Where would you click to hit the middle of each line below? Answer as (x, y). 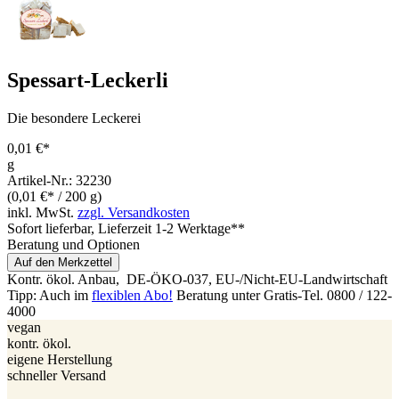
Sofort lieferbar (49, 228)
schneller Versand (57, 375)
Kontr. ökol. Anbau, (65, 279)
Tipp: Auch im (49, 295)
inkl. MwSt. (42, 212)
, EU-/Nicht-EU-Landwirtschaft (298, 279)
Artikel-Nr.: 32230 (59, 180)
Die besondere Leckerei (74, 118)
